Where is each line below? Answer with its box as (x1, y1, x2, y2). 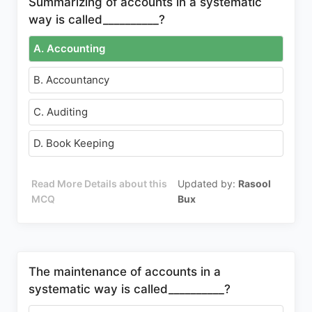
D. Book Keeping (33, 136, 114, 150)
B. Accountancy (33, 73, 109, 86)
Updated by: (178, 178, 239, 189)
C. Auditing (33, 104, 88, 118)
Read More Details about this (31, 178, 168, 189)
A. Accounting (33, 41, 105, 55)
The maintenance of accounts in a (29, 265, 221, 279)
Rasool (238, 178, 272, 189)
